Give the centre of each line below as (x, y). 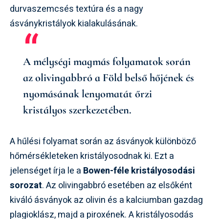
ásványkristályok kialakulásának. (74, 23)
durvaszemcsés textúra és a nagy (77, 9)
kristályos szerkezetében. (77, 109)
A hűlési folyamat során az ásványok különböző (103, 141)
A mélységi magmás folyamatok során (107, 61)
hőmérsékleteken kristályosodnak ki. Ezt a (92, 156)
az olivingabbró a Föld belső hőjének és (109, 77)
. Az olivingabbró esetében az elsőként (117, 185)
